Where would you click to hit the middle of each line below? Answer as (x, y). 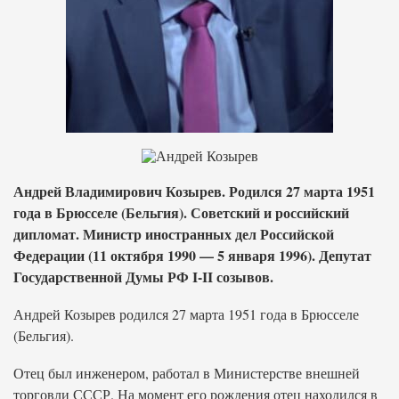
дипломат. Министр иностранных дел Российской (174, 234)
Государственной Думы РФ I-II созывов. (143, 277)
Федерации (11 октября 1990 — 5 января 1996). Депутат (192, 255)
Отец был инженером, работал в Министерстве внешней (187, 373)
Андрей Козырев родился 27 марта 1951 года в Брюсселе (186, 314)
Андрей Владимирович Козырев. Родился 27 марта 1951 (194, 191)
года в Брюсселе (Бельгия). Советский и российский (181, 212)
